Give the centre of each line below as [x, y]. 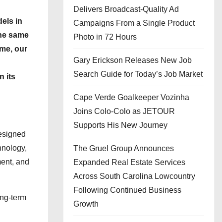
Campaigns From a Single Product [134, 23]
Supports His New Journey [120, 125]
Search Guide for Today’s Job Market [138, 74]
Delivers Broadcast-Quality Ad [126, 9]
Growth [86, 204]
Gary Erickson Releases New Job [133, 60]
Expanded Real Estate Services [129, 162]
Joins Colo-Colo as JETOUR [124, 111]
